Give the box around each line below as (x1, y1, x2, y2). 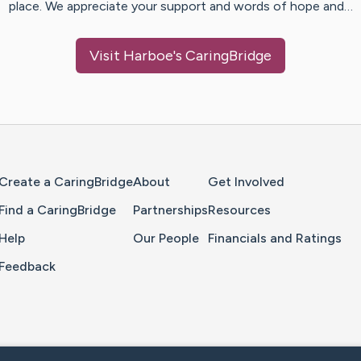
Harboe (123, 47, 173, 65)
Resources (208, 202, 271, 218)
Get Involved (208, 174, 284, 190)
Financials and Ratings (208, 230, 342, 247)
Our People (133, 230, 199, 247)
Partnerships (133, 202, 208, 218)
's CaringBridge (173, 47, 272, 65)
